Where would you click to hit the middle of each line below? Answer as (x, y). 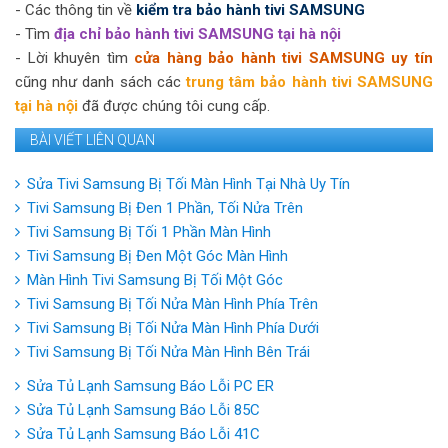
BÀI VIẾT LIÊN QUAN (92, 139)
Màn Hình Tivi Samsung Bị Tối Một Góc (155, 279)
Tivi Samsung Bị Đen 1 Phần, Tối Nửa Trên (165, 207)
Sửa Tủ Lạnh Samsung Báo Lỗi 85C (143, 409)
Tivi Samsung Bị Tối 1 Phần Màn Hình (149, 231)
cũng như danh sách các (100, 81)
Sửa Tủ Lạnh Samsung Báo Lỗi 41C (143, 433)
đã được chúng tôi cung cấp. (174, 105)
